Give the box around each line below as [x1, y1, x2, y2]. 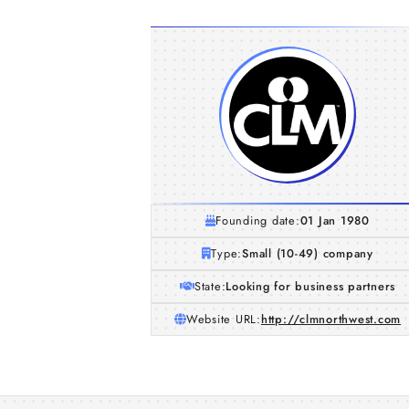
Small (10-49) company [242, 245, 373, 262]
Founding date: [215, 212, 300, 229]
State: [194, 278, 226, 295]
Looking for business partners [225, 278, 396, 295]
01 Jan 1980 [299, 212, 370, 229]
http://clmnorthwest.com [260, 310, 402, 328]
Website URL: [185, 310, 261, 328]
